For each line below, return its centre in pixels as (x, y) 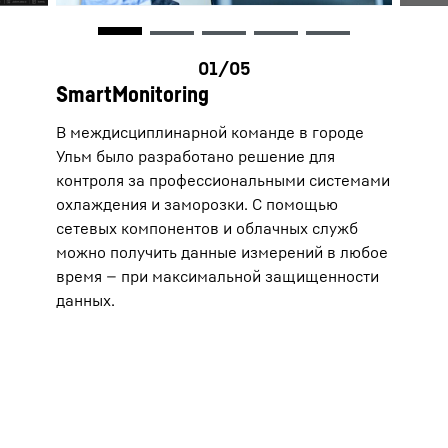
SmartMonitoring (132, 93)
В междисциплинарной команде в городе (210, 131)
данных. (85, 299)
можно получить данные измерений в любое (222, 251)
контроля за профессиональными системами (223, 179)
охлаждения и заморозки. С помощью (197, 203)
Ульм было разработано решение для (195, 155)
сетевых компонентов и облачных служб (207, 227)
